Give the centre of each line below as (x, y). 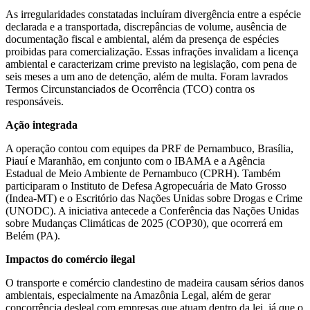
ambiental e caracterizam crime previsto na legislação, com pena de (151, 64)
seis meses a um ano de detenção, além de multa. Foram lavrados (147, 77)
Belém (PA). (33, 236)
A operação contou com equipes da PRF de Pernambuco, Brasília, (149, 149)
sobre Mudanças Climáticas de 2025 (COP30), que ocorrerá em (144, 224)
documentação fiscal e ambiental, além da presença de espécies (142, 39)
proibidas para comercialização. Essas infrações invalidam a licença (152, 52)
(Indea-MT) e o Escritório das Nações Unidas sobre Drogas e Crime (154, 199)
